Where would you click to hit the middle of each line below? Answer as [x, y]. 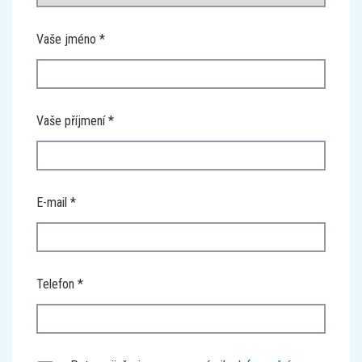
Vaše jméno [66, 39]
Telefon [55, 284]
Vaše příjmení [71, 121]
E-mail [52, 202]
